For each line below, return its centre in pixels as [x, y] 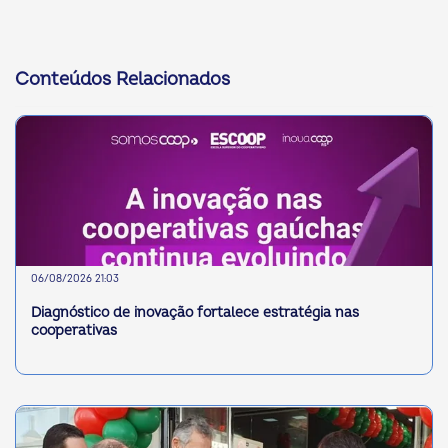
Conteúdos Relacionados [122, 80]
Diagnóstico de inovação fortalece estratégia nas [195, 313]
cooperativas [74, 331]
